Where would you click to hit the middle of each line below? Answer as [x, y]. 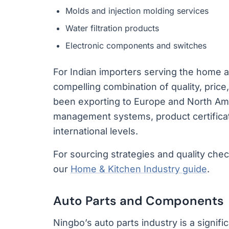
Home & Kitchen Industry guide [139, 169]
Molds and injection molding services [137, 11]
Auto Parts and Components [139, 201]
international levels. [96, 131]
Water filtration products [112, 28]
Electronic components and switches [136, 45]
